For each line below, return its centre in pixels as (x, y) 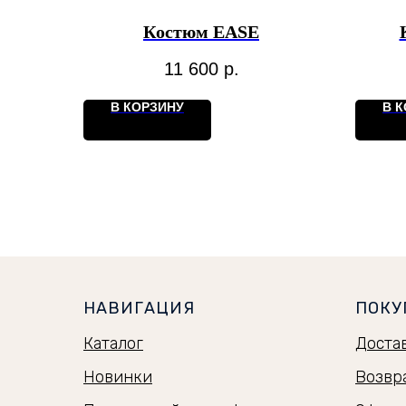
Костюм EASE (201, 32)
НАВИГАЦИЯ (139, 308)
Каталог (113, 343)
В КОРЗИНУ (147, 106)
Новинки (118, 377)
